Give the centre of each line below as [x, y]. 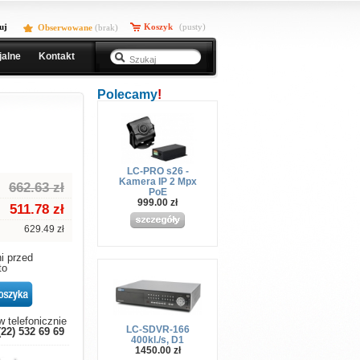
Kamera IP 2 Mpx [157, 181]
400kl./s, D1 [157, 340]
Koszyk [158, 27]
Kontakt [57, 56]
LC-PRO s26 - [157, 171]
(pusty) [191, 27]
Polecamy [127, 94]
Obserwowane [65, 27]
